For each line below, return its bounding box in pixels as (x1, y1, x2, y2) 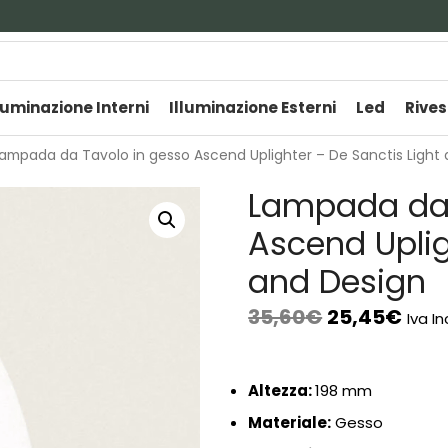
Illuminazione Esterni (169, 97, 336, 118)
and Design (248, 259, 427, 304)
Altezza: (248, 380, 316, 401)
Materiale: (248, 412, 332, 433)
